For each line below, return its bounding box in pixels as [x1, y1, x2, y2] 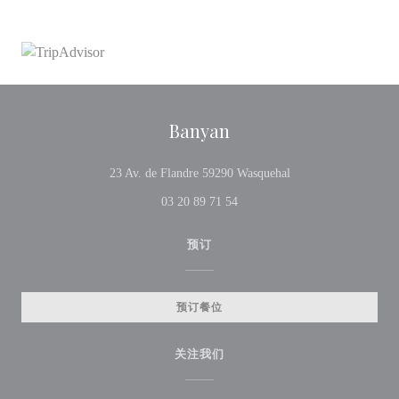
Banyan [169, 118, 230, 142]
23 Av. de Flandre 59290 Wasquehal [109, 167, 290, 180]
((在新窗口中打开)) [289, 166, 395, 179]
